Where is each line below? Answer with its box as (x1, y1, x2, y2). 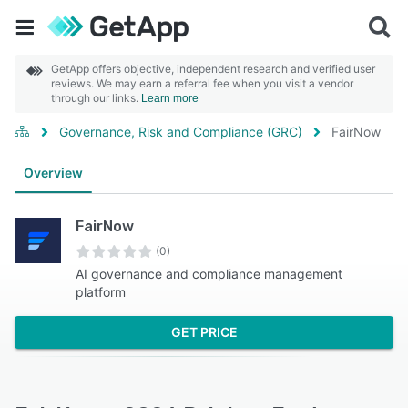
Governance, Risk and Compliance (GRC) (59, 124, 302, 139)
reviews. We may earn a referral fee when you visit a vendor (51, 76, 353, 90)
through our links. (51, 91, 141, 105)
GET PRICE (170, 324, 238, 340)
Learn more (141, 92, 199, 105)
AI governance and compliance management (75, 266, 342, 281)
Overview (24, 165, 83, 180)
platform (75, 284, 126, 300)
